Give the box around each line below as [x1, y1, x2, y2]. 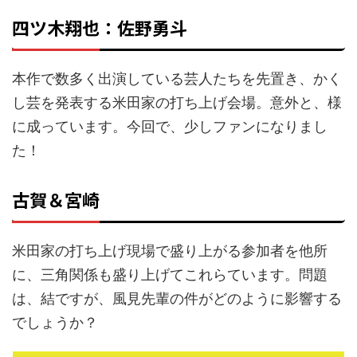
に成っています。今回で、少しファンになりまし [12, 117, 328, 135]
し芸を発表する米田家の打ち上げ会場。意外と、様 [12, 93, 342, 111]
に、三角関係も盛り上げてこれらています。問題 [12, 265, 328, 283]
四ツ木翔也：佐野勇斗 [12, 14, 187, 40]
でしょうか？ [12, 313, 98, 331]
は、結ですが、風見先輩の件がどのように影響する [12, 289, 342, 307]
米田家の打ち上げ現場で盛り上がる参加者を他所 [12, 241, 328, 259]
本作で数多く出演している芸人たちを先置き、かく [12, 69, 342, 87]
